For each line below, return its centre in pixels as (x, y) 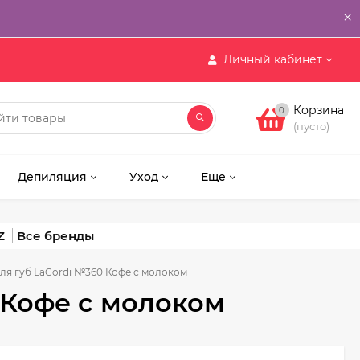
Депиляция (52, 177)
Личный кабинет (273, 59)
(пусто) (311, 126)
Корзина (318, 110)
